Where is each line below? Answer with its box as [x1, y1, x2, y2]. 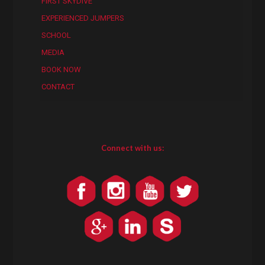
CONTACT [41, 82, 75, 92]
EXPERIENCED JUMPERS [41, 14, 124, 23]
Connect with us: [101, 143, 164, 153]
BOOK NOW [41, 65, 81, 75]
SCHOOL [41, 31, 71, 40]
